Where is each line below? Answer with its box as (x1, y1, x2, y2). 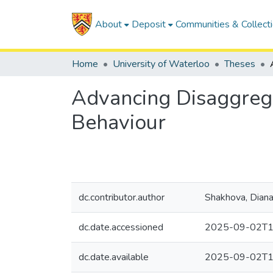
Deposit (131, 18, 166, 31)
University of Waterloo (113, 57, 210, 71)
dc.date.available (79, 250, 149, 264)
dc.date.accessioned (79, 221, 163, 234)
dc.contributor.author (79, 191, 165, 204)
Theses (224, 57, 255, 71)
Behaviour (71, 108, 166, 136)
